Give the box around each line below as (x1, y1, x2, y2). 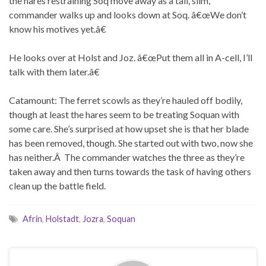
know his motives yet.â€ (9, 23, 106, 35)
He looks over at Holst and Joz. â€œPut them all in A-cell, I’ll (9, 52, 252, 64)
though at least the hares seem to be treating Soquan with (9, 109, 239, 121)
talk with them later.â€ (9, 66, 100, 78)
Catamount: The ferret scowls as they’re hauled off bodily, (9, 94, 242, 106)
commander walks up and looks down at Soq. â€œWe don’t (9, 9, 246, 21)
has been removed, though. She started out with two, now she (9, 137, 253, 149)
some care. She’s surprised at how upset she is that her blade (9, 123, 249, 135)
